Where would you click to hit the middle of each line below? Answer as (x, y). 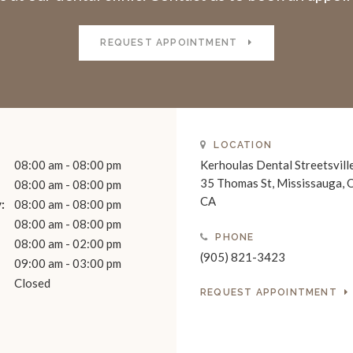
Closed (32, 283)
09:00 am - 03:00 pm (68, 264)
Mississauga (309, 183)
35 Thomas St (236, 183)
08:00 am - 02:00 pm (68, 244)
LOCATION (242, 145)
